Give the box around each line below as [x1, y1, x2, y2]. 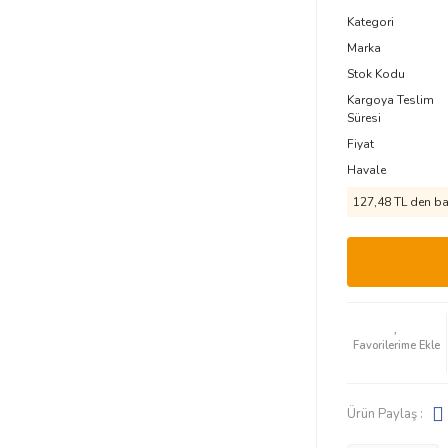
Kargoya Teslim [346, 92, 434, 108]
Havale [346, 162, 386, 178]
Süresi [346, 110, 381, 126]
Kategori [346, 14, 394, 30]
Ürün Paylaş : [346, 404, 423, 423]
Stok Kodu [346, 66, 405, 82]
